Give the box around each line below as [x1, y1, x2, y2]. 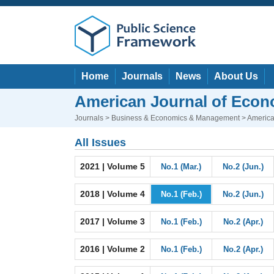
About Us [214, 71, 258, 81]
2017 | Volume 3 [80, 217, 145, 226]
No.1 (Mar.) [161, 162, 201, 171]
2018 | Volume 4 [80, 189, 145, 199]
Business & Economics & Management [111, 114, 240, 122]
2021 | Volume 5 [80, 161, 145, 171]
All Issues [75, 136, 126, 149]
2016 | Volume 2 [80, 244, 145, 254]
